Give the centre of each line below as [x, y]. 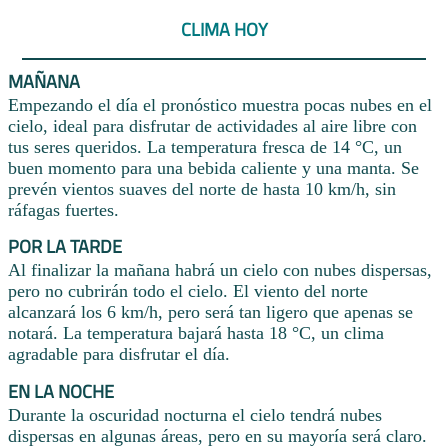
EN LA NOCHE [61, 392]
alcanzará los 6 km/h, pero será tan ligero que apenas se [210, 312]
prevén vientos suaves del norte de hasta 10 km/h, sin [202, 188]
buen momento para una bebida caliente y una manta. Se [213, 167]
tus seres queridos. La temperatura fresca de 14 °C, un [205, 146]
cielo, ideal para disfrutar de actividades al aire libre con [212, 125]
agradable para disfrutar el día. [119, 354]
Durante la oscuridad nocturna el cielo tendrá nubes [195, 415]
